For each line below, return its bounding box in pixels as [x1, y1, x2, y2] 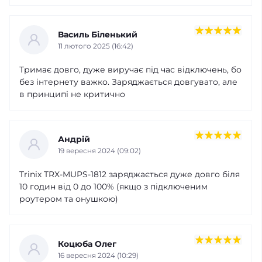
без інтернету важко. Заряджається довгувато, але [19, 77, 237, 88]
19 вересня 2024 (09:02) [58, 146, 141, 155]
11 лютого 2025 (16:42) [58, 41, 133, 50]
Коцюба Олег [58, 238, 116, 249]
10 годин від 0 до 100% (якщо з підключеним [19, 181, 208, 192]
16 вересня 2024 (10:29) [58, 250, 139, 260]
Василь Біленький [58, 29, 137, 40]
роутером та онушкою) [19, 194, 118, 205]
